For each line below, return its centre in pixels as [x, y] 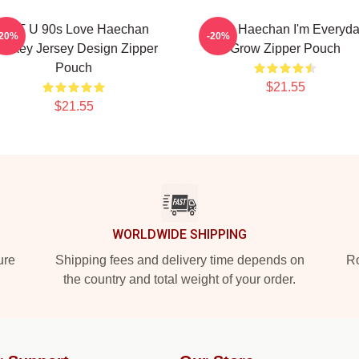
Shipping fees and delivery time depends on [179, 260]
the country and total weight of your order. [179, 279]
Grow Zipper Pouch [285, 48]
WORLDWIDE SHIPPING [179, 234]
